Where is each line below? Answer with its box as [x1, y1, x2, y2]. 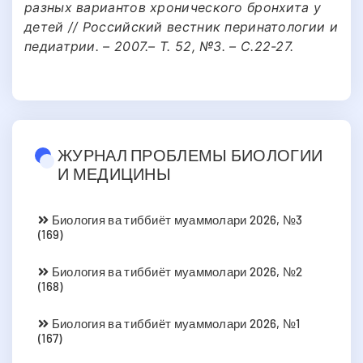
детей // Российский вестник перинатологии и [24, 18, 338, 35]
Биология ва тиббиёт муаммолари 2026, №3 [49, 211, 303, 227]
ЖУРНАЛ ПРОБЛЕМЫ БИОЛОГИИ [58, 144, 323, 164]
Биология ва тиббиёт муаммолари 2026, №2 [49, 263, 303, 279]
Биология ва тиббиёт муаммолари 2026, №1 [49, 315, 301, 331]
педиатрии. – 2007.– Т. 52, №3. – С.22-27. [24, 37, 294, 54]
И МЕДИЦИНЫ [58, 163, 171, 183]
